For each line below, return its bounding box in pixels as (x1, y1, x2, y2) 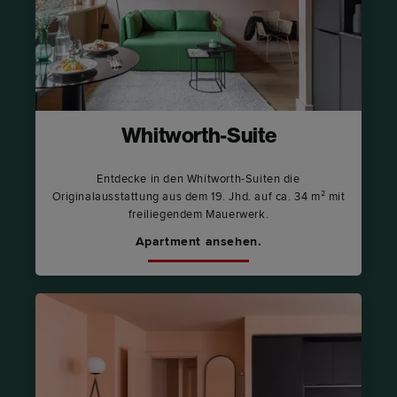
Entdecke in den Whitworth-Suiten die (97, 171, 300, 186)
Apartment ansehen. (135, 233, 262, 249)
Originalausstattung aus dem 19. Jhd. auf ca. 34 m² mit (51, 189, 346, 204)
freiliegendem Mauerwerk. (128, 206, 269, 222)
